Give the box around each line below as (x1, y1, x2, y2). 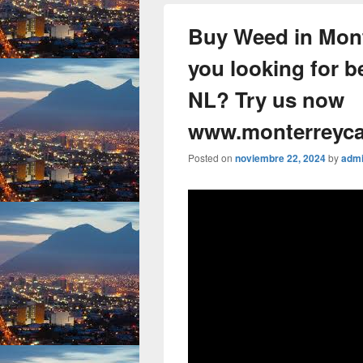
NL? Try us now (188, 84, 344, 114)
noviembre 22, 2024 (235, 151, 326, 165)
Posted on (188, 151, 235, 164)
